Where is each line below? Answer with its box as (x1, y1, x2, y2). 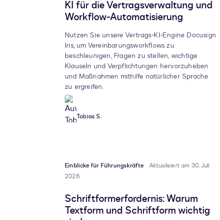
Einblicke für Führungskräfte (65, 162, 144, 170)
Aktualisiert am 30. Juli (149, 162, 210, 170)
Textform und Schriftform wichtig (65, 204, 210, 218)
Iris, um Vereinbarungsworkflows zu (65, 41, 174, 51)
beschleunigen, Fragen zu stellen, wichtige (65, 51, 198, 61)
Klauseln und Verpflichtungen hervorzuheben (65, 61, 209, 71)
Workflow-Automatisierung (65, 10, 183, 24)
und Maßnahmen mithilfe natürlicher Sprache (65, 72, 209, 82)
